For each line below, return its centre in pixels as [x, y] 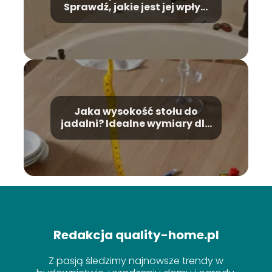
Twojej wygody [136, 135]
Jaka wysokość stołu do [136, 111]
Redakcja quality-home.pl [136, 235]
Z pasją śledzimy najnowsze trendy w [136, 261]
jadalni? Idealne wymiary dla [136, 123]
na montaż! [136, 19]
